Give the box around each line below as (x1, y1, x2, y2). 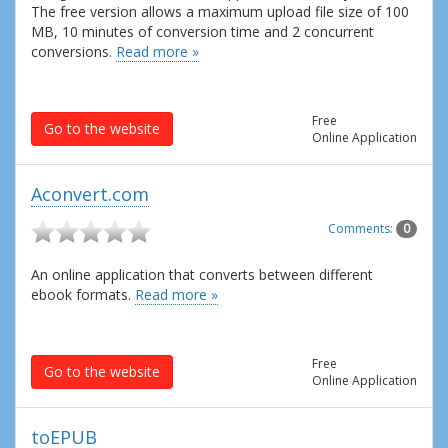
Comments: (328, 220, 396, 238)
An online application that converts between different (31, 265, 373, 285)
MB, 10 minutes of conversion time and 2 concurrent (31, 21, 374, 41)
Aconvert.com (31, 181, 149, 206)
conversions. (31, 41, 116, 61)
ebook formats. (31, 285, 135, 305)
